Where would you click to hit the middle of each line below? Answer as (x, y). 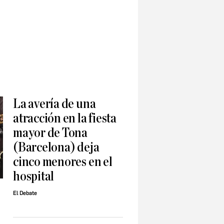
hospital (34, 176)
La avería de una (54, 104)
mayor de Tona (50, 133)
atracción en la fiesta (65, 118)
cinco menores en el (63, 162)
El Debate (25, 193)
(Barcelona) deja (56, 147)
